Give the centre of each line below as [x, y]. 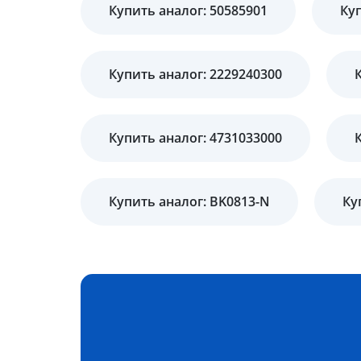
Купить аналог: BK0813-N [189, 201]
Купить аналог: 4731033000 [195, 138]
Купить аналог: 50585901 [188, 10]
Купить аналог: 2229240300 [195, 74]
